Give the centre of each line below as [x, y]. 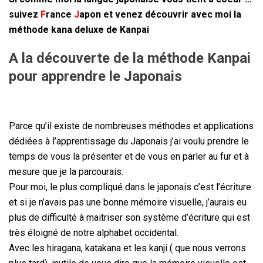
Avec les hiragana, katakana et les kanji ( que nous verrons [127, 248]
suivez [25, 14]
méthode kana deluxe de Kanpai [79, 29]
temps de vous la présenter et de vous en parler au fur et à [129, 156]
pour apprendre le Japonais [95, 76]
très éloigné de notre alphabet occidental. [94, 232]
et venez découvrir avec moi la [171, 14]
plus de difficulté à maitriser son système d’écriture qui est [129, 217]
